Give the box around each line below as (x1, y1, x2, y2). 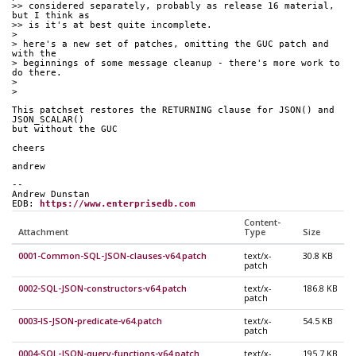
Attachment (18, 226, 68, 238)
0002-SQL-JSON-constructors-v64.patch (18, 282, 187, 294)
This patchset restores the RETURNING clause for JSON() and (12, 105, 335, 116)
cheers (12, 142, 45, 153)
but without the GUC (12, 124, 118, 135)
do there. (12, 68, 62, 79)
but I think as (12, 10, 90, 21)
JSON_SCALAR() (12, 114, 84, 126)
